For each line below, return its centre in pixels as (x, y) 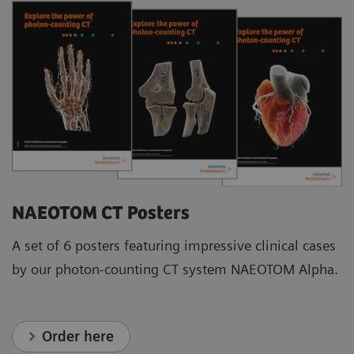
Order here (78, 337)
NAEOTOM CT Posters (101, 214)
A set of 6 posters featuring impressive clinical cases (174, 246)
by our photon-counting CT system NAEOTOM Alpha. (175, 269)
